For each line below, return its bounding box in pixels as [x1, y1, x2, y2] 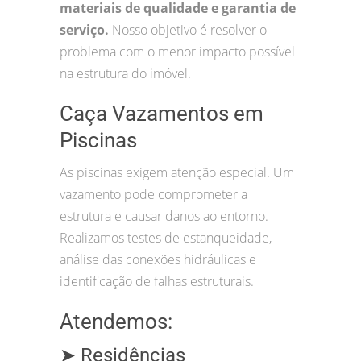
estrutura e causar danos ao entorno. [60, 206, 268, 225]
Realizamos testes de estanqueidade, [60, 228, 272, 247]
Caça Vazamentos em [60, 101, 263, 126]
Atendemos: [60, 309, 172, 334]
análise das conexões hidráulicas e [60, 250, 256, 268]
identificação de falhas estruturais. [60, 272, 254, 290]
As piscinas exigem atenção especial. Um [60, 163, 294, 181]
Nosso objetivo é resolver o [112, 20, 267, 39]
